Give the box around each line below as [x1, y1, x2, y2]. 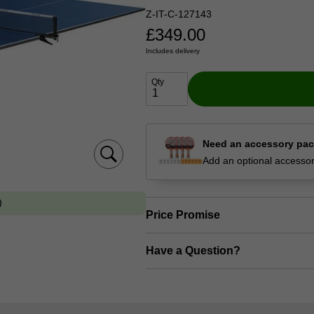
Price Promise [146, 208, 220, 221]
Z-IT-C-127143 [146, 8, 212, 20]
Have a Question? [146, 244, 240, 257]
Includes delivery [146, 47, 200, 55]
